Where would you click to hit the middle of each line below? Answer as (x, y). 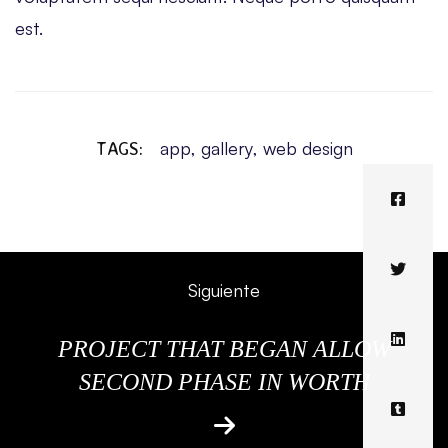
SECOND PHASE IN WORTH (224, 382)
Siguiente (224, 290)
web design (307, 148)
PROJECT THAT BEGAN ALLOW (224, 349)
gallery (226, 148)
